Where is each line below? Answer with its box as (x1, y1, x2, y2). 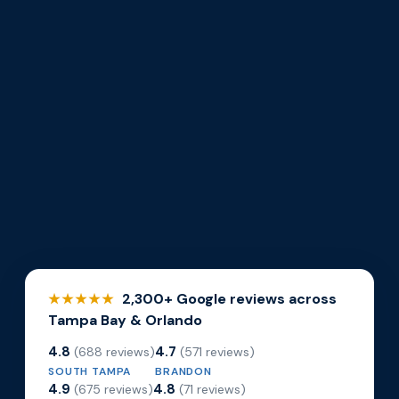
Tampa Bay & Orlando (48, 310, 202, 330)
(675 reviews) (74, 380, 153, 397)
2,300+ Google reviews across (118, 289, 337, 308)
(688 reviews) (74, 343, 155, 360)
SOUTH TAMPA (48, 363, 132, 379)
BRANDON (155, 363, 212, 379)
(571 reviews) (180, 343, 255, 360)
